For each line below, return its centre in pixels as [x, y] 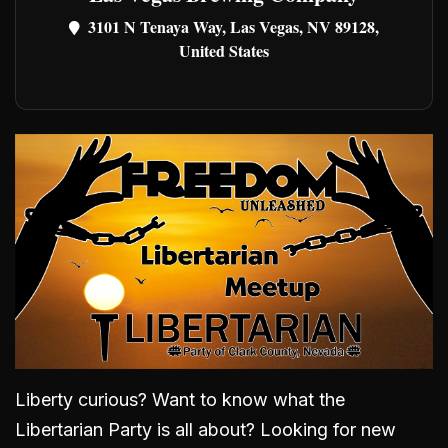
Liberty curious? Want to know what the [180, 400]
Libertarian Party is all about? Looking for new [205, 430]
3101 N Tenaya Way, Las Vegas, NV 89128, [233, 26]
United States [224, 50]
